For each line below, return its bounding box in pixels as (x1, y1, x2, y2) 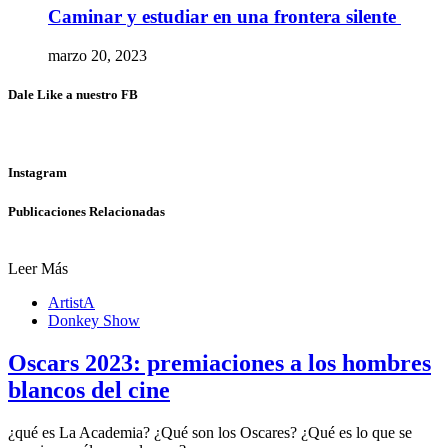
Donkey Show (48, 311, 140, 329)
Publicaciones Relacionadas (8, 203, 165, 219)
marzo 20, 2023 (48, 46, 147, 64)
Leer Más (8, 259, 68, 277)
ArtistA (48, 293, 95, 311)
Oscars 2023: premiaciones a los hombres (8, 349, 431, 376)
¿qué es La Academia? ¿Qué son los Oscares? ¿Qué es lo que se (8, 423, 412, 441)
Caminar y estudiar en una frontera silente (48, 6, 401, 28)
